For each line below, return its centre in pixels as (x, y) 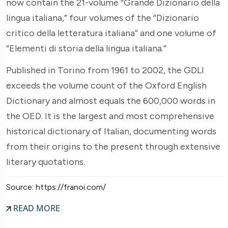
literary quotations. (46, 162)
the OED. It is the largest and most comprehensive (110, 116)
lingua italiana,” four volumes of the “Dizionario (103, 18)
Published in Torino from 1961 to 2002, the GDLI (105, 70)
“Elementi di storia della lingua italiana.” (86, 48)
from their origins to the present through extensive (113, 146)
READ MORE (36, 208)
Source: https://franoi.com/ (56, 187)
